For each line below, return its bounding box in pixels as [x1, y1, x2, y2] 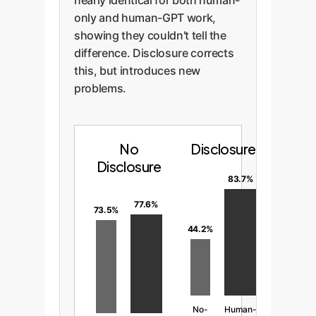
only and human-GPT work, [74, 11, 216, 25]
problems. [74, 81, 126, 95]
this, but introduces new [74, 63, 200, 78]
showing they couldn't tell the [74, 28, 226, 42]
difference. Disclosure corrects [74, 46, 234, 60]
